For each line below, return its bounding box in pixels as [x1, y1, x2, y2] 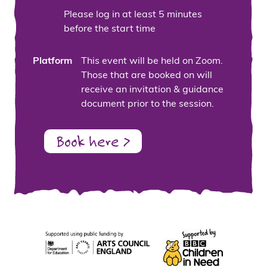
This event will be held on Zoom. [81, 57, 223, 67]
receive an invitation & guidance [81, 85, 223, 95]
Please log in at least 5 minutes [64, 10, 202, 20]
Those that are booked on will [81, 71, 212, 81]
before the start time [64, 24, 156, 35]
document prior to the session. [81, 100, 214, 110]
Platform [33, 57, 72, 67]
